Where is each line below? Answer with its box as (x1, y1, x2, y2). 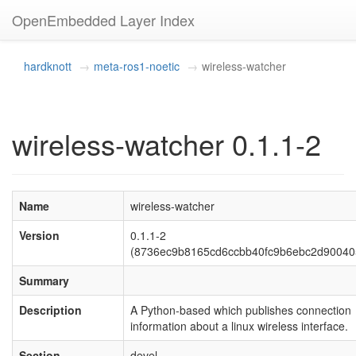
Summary (19, 273, 69, 288)
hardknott (24, 58, 72, 74)
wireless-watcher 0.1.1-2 (12, 123, 321, 164)
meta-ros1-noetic (94, 58, 180, 74)
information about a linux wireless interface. (130, 318, 348, 334)
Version (19, 227, 60, 243)
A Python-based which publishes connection (130, 302, 351, 318)
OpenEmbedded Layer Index (12, 10, 195, 30)
